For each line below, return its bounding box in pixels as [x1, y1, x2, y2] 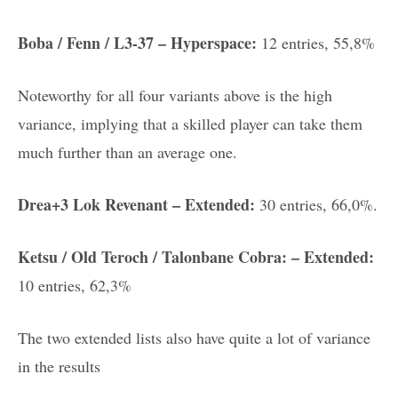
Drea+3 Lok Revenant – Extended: [18, 193, 255, 217]
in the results [18, 355, 100, 378]
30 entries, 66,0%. [255, 194, 378, 216]
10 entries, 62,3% [18, 275, 131, 297]
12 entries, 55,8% [257, 32, 375, 54]
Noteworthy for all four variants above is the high [18, 84, 332, 107]
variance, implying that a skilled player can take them [18, 113, 362, 135]
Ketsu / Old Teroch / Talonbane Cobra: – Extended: [18, 245, 374, 269]
